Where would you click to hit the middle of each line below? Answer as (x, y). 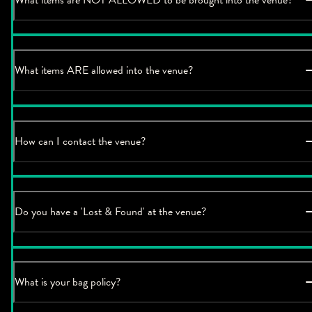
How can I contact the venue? (80, 141)
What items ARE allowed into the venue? (104, 71)
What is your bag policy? (68, 282)
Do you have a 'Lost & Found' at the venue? (110, 212)
